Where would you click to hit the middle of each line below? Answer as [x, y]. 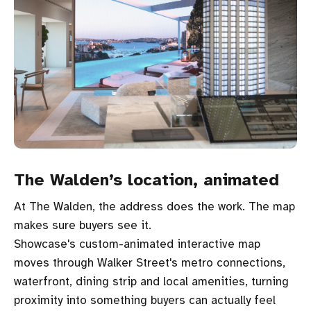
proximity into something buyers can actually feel [145, 300]
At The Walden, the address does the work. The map [154, 207]
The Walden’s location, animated [146, 180]
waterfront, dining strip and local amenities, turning [151, 281]
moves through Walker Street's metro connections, [150, 263]
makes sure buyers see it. [83, 225]
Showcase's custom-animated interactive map [137, 244]
